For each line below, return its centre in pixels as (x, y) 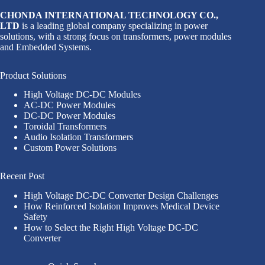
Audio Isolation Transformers (78, 137)
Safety (35, 217)
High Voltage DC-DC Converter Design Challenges (121, 196)
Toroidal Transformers (65, 127)
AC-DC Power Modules (70, 105)
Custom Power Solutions (70, 148)
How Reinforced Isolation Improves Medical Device (122, 206)
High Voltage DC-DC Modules (82, 95)
